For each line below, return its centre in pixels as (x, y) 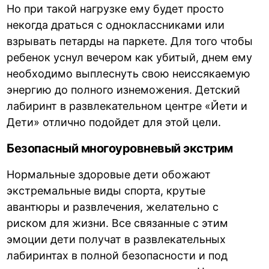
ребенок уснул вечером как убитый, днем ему (130, 57)
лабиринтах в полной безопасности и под (117, 255)
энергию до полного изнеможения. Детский (124, 89)
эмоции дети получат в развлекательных (116, 239)
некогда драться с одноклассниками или (116, 25)
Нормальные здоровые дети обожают (109, 174)
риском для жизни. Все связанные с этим (118, 223)
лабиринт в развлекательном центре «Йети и (127, 106)
